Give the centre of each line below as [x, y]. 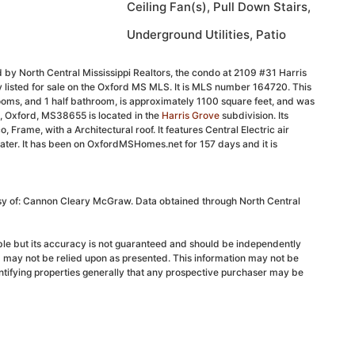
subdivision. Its [254, 115]
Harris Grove [191, 115]
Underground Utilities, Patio [206, 34]
